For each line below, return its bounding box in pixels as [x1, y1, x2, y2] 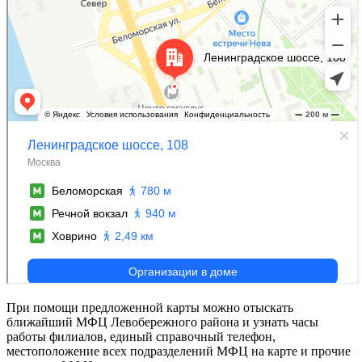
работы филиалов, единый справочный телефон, [6, 330, 276, 344]
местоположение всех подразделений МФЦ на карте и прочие [6, 344, 351, 359]
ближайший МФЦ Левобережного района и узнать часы [6, 315, 318, 330]
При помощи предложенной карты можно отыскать [6, 301, 293, 315]
